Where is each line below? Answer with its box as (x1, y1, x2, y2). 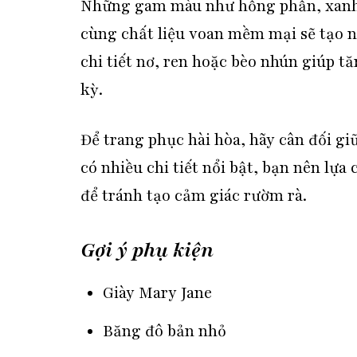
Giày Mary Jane (103, 282, 213, 304)
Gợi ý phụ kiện (80, 237, 214, 264)
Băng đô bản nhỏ (103, 320, 227, 342)
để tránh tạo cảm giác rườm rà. (80, 186, 307, 207)
